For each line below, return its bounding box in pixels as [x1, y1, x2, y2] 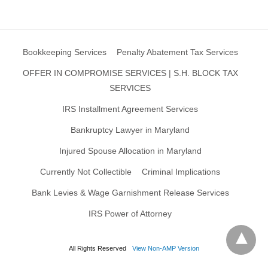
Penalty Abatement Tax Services [116, 47, 238, 57]
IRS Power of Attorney [89, 208, 172, 218]
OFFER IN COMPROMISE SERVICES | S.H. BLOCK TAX [22, 68, 238, 78]
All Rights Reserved [69, 244, 126, 252]
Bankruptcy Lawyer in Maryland [71, 124, 190, 135]
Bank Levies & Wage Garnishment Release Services [31, 187, 229, 197]
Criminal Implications [142, 166, 220, 176]
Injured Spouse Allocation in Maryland [59, 145, 202, 156]
